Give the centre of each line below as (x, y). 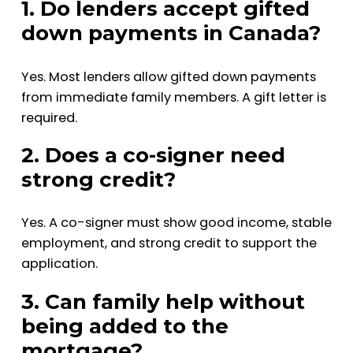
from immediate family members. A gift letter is (173, 97)
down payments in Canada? (171, 33)
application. (59, 264)
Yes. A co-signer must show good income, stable (176, 223)
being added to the (124, 327)
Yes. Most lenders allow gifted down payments (168, 76)
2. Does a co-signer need (153, 156)
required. (49, 117)
